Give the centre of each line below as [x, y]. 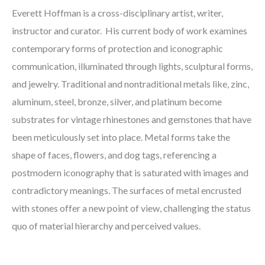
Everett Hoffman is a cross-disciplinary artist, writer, [117, 13]
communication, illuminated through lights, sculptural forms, [132, 66]
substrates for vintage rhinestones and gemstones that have [132, 119]
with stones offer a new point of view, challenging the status [131, 208]
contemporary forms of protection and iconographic [117, 48]
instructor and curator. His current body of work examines [130, 30]
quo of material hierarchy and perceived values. [107, 226]
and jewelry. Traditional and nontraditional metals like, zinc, [130, 84]
